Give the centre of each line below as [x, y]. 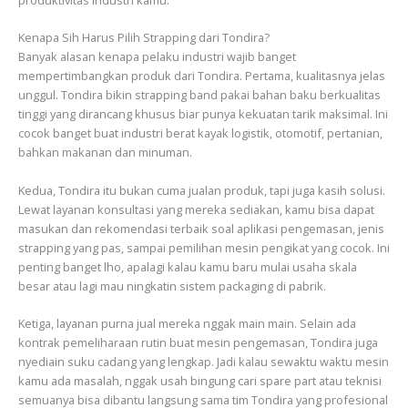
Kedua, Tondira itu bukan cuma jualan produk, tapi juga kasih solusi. [202, 190]
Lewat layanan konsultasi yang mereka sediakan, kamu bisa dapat [196, 209]
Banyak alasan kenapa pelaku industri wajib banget [157, 57]
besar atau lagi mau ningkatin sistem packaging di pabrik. [172, 286]
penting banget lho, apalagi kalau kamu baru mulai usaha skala [188, 266]
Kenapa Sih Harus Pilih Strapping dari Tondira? [144, 38]
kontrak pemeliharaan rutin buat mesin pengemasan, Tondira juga [198, 343]
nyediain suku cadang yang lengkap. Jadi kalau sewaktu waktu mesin [204, 362]
